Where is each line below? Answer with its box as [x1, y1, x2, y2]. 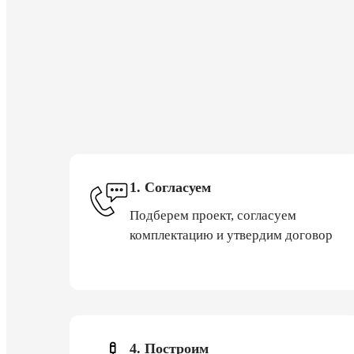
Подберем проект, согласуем [130, 207, 296, 223]
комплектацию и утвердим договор [130, 227, 333, 243]
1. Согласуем [130, 179, 211, 195]
